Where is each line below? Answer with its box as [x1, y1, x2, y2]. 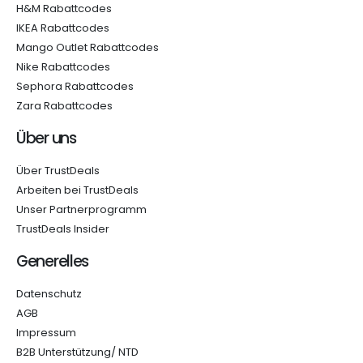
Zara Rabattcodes [16, 98, 113, 113]
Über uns [16, 127, 76, 149]
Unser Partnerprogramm [16, 202, 147, 217]
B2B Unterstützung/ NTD [16, 344, 139, 360]
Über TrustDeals [16, 163, 100, 178]
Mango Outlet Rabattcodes [16, 40, 159, 55]
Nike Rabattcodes [16, 59, 110, 75]
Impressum [16, 325, 76, 340]
